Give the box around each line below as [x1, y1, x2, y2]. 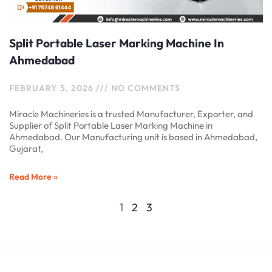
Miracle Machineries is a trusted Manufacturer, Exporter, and [9, 108, 253, 120]
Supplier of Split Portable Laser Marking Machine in [9, 120, 212, 132]
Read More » [9, 171, 58, 183]
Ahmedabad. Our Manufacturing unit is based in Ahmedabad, [9, 131, 257, 143]
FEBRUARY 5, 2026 [9, 83, 96, 94]
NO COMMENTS [109, 83, 180, 94]
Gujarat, [9, 143, 43, 155]
